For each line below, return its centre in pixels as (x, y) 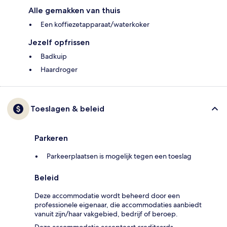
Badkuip (54, 56)
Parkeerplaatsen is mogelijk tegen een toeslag (119, 156)
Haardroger (59, 70)
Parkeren (51, 138)
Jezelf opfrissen (59, 43)
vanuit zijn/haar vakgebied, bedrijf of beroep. (106, 214)
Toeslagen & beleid (67, 109)
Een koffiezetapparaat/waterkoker (95, 25)
